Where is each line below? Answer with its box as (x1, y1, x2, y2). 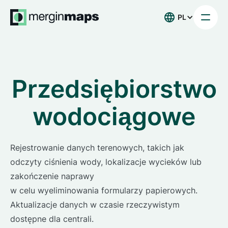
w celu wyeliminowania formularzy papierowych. (10, 185, 197, 195)
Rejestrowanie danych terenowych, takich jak (10, 142, 184, 153)
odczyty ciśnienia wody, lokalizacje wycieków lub (10, 157, 202, 167)
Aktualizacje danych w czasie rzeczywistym (10, 199, 180, 210)
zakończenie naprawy (10, 171, 94, 181)
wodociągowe (33, 101, 195, 131)
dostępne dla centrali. (10, 214, 94, 224)
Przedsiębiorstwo (11, 74, 217, 104)
